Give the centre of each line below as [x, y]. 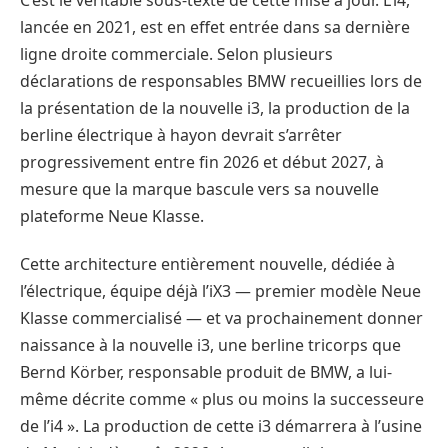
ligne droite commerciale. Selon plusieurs [176, 54]
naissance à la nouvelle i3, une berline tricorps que [210, 344]
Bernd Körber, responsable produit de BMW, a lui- [206, 371]
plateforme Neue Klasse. [112, 216]
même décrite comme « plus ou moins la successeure [222, 398]
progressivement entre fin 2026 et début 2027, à [202, 162]
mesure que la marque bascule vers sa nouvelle [199, 189]
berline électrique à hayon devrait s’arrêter [181, 135]
